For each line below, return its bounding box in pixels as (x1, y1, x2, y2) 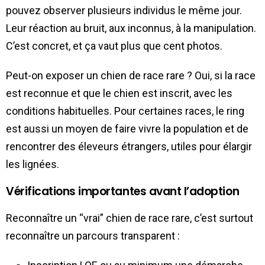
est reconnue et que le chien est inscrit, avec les (6, 86, 232, 99)
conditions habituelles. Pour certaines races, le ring (6, 104, 244, 117)
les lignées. (6, 157, 59, 170)
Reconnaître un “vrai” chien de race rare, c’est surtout (6, 211, 253, 224)
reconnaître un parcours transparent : (6, 229, 180, 242)
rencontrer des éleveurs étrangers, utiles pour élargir (6, 140, 252, 153)
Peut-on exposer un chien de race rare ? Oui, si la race (6, 69, 256, 82)
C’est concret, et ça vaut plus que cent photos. (6, 39, 222, 52)
